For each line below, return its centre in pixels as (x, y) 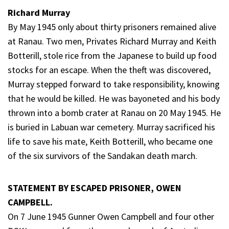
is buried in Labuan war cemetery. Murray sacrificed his (111, 127)
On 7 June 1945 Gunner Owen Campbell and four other (111, 216)
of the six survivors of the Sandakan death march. (102, 155)
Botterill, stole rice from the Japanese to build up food (112, 55)
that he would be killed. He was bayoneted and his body (114, 98)
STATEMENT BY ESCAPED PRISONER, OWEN (94, 188)
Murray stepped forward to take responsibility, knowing (114, 84)
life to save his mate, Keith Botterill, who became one (110, 141)
